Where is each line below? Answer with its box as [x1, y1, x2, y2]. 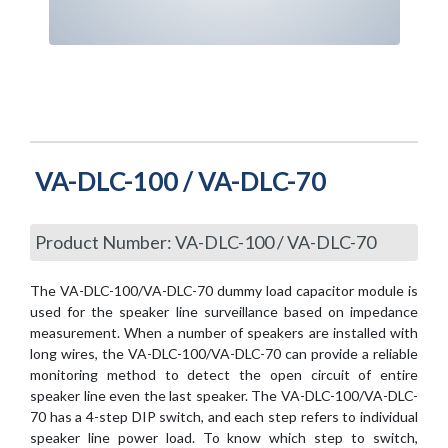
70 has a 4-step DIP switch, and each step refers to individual [30, 408, 418, 425]
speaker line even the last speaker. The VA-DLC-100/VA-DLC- [30, 387, 418, 404]
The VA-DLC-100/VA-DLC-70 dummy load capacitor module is [30, 282, 418, 299]
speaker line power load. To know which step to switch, [30, 429, 418, 446]
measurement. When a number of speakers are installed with [30, 324, 418, 341]
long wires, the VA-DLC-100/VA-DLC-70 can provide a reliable [30, 345, 418, 362]
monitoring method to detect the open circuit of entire [30, 366, 418, 383]
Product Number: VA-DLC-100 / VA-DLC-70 [35, 231, 376, 253]
